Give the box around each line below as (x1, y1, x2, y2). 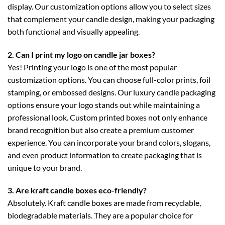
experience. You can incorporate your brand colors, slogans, (8, 137, 210, 147)
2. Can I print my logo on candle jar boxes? (8, 49, 155, 59)
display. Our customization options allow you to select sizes (8, 1, 211, 11)
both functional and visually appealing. (8, 26, 140, 36)
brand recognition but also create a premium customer (8, 125, 194, 135)
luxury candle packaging (133, 87, 215, 97)
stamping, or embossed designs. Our (8, 87, 133, 97)
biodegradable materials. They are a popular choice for (8, 210, 193, 220)
